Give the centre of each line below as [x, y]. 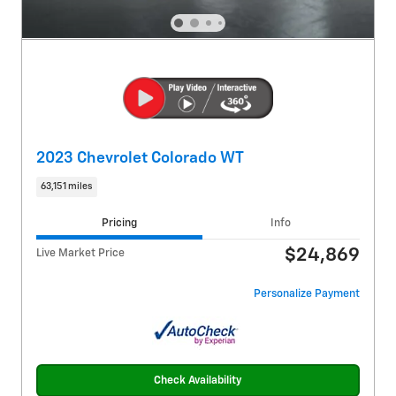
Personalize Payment [307, 294]
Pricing [119, 223]
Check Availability [198, 380]
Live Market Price [80, 254]
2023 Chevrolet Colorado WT [140, 158]
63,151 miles [67, 186]
